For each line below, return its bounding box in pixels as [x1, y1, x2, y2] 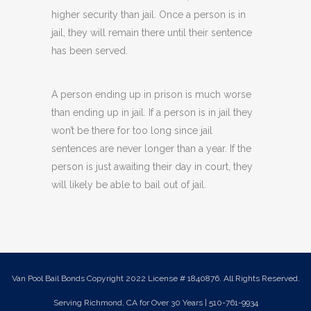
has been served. [51, 45, 128, 57]
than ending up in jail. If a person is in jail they [51, 107, 253, 119]
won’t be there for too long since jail [51, 125, 212, 137]
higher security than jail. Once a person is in [51, 9, 246, 21]
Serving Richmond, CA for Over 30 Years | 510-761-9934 [53, 298, 258, 308]
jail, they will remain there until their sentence [51, 27, 252, 39]
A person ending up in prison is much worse [51, 89, 251, 101]
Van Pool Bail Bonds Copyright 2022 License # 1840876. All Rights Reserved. [11, 274, 300, 284]
